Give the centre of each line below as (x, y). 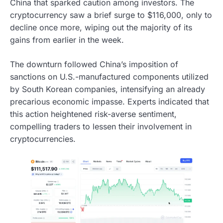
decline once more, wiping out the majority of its (101, 28)
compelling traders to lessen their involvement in (101, 127)
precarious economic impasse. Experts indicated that (110, 102)
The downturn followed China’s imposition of (94, 64)
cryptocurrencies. (43, 139)
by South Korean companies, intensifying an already (108, 89)
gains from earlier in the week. (67, 40)
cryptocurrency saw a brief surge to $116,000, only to (111, 15)
